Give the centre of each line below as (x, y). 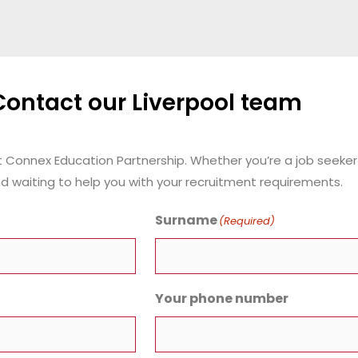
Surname (186, 220)
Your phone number (221, 298)
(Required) (247, 221)
